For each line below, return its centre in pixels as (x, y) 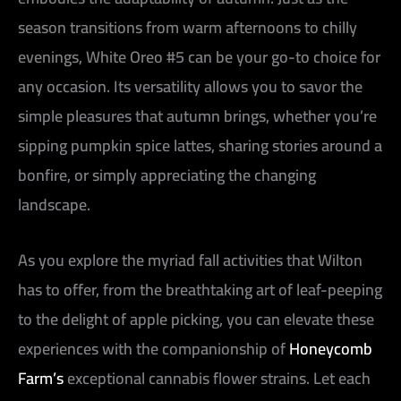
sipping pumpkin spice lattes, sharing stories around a (200, 145)
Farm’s (41, 378)
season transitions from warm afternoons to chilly (188, 27)
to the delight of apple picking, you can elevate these (196, 319)
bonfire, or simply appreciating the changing (167, 175)
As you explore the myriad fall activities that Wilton (190, 260)
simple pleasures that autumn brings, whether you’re (197, 115)
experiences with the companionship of (154, 348)
